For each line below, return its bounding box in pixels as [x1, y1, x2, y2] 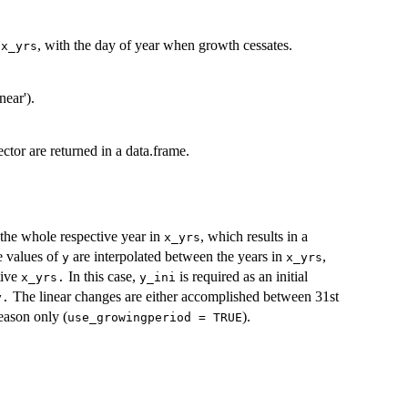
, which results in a [200, 228, 308, 244]
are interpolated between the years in [69, 248, 286, 264]
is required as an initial [176, 268, 308, 284]
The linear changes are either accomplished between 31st [9, 288, 339, 304]
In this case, [65, 268, 139, 284]
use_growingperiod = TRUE [67, 310, 242, 324]
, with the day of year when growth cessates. [37, 37, 292, 54]
